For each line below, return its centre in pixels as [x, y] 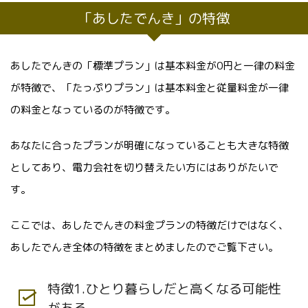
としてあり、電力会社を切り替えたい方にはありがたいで [144, 167]
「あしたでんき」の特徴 [154, 18]
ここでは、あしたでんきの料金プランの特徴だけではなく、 [150, 225]
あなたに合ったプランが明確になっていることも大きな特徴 [150, 145]
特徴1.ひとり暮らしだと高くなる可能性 [164, 288]
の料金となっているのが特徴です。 [93, 109]
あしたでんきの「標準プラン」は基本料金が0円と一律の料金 [153, 65]
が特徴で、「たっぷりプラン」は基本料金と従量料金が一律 [150, 87]
